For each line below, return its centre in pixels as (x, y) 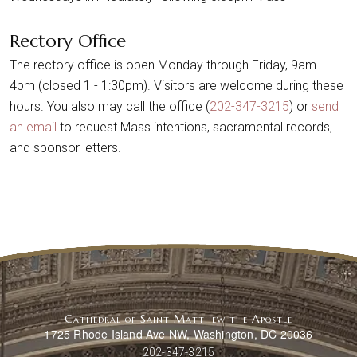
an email (33, 127)
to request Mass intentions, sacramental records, (194, 127)
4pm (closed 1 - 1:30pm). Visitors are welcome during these (177, 85)
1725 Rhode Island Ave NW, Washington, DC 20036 (178, 333)
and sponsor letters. (65, 147)
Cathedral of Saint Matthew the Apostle (178, 318)
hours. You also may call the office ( (110, 106)
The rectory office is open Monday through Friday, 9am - (167, 65)
